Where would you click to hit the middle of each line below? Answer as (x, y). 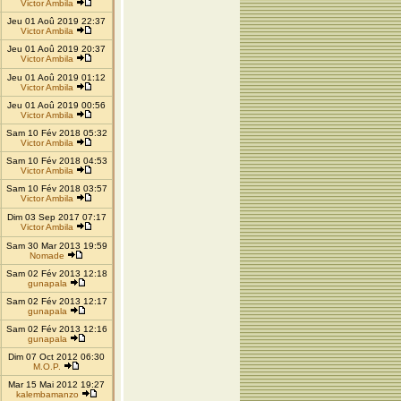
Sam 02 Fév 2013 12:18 (56, 273)
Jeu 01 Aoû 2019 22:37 (56, 21)
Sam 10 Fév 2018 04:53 (56, 161)
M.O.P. (47, 367)
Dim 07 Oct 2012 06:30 (56, 357)
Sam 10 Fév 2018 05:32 (56, 133)
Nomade (47, 256)
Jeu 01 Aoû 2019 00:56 (56, 105)
